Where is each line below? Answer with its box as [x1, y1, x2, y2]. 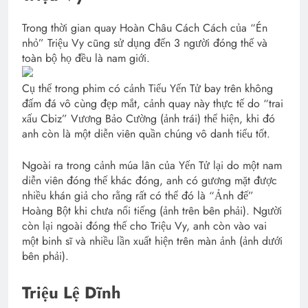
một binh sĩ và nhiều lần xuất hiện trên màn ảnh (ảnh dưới [22, 233, 283, 250]
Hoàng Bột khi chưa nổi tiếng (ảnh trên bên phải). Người [22, 203, 282, 219]
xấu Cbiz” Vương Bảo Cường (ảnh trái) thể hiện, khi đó [22, 111, 275, 127]
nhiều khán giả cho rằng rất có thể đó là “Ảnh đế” [22, 188, 254, 204]
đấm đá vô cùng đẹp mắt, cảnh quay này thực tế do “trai [22, 96, 283, 112]
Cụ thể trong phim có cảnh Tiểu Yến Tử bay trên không [22, 80, 273, 97]
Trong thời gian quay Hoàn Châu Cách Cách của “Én [22, 20, 267, 36]
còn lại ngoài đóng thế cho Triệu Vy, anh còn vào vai [22, 218, 267, 234]
